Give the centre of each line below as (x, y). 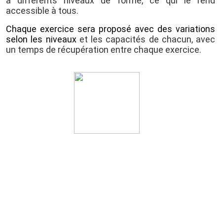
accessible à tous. (42, 10)
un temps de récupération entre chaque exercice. (104, 49)
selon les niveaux (43, 39)
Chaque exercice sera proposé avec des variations (110, 29)
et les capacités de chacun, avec (147, 39)
